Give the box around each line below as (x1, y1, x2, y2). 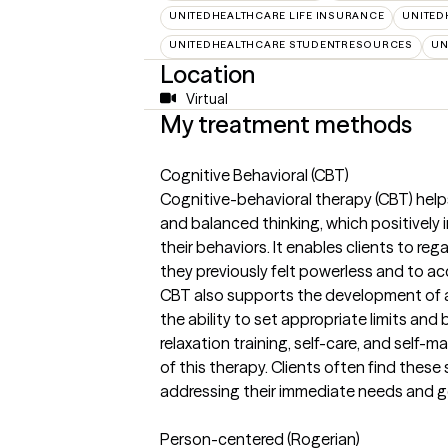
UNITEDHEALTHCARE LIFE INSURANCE (169, 8, 385, 22)
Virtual (185, 89, 228, 108)
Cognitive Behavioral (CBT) (160, 164, 349, 185)
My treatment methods (160, 109, 412, 139)
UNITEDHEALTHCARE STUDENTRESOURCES (169, 37, 413, 51)
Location (160, 59, 255, 89)
